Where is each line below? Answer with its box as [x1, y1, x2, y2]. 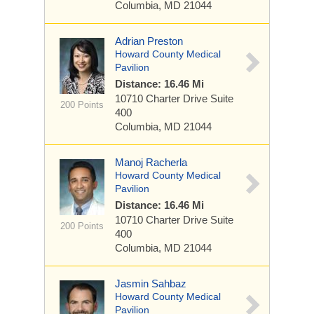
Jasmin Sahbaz [115, 278, 186, 289]
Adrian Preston [115, 35, 183, 47]
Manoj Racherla [115, 156, 187, 168]
